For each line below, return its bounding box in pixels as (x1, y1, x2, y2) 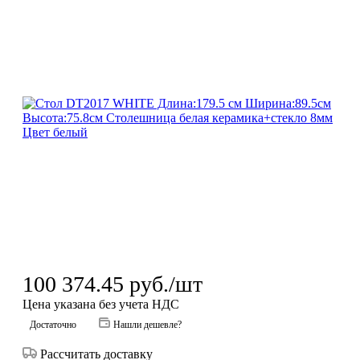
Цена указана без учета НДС (22, 297, 179, 311)
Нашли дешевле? (113, 318, 182, 330)
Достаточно (30, 318, 76, 330)
